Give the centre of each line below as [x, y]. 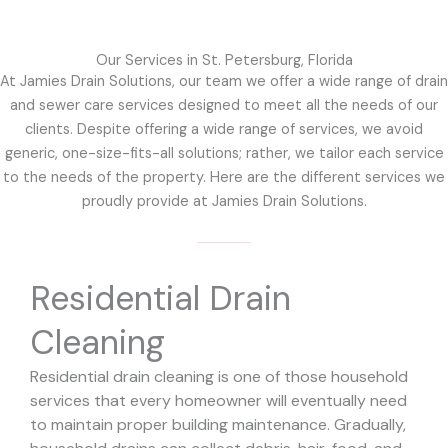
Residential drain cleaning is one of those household [219, 377]
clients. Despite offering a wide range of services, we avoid [224, 130]
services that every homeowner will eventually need [218, 401]
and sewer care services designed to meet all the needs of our [224, 106]
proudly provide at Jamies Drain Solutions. [224, 202]
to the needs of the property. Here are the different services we [224, 178]
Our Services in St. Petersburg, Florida [224, 61]
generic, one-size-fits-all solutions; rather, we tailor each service [224, 154]
